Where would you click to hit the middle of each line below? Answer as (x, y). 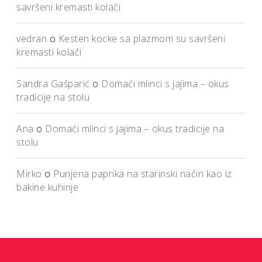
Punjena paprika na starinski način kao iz (143, 174)
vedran (32, 39)
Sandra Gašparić (53, 84)
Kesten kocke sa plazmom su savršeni (142, 39)
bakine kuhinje (47, 187)
